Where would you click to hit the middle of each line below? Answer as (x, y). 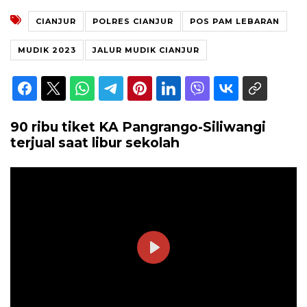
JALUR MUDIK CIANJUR (146, 50)
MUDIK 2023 (47, 50)
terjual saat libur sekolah (95, 142)
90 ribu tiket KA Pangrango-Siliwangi (138, 126)
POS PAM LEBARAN (235, 21)
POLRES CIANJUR (133, 21)
